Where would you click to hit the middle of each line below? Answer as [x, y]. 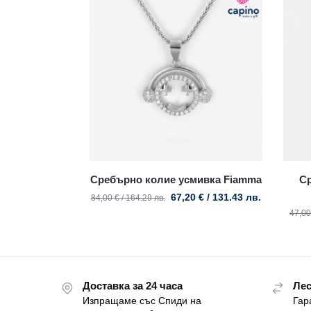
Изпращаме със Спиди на [142, 301]
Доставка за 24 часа [133, 286]
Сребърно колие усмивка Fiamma [176, 180]
